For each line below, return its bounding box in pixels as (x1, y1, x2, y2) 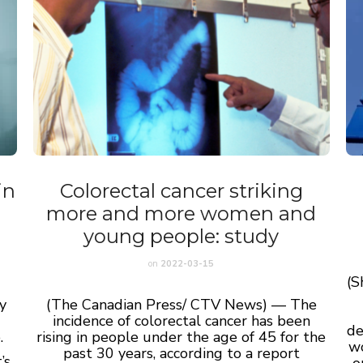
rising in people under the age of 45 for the (36, 327, 327, 347)
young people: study (83, 224, 280, 248)
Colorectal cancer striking (59, 178, 303, 203)
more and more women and (46, 201, 317, 225)
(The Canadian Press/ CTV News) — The (45, 294, 317, 314)
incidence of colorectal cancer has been (52, 310, 310, 331)
